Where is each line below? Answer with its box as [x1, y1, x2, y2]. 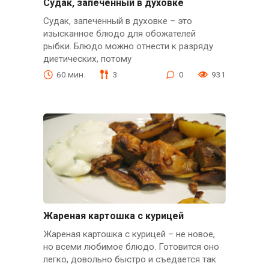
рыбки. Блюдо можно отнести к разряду [43, 40, 213, 52]
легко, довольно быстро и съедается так [43, 254, 216, 265]
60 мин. [56, 69, 85, 79]
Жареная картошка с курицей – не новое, [43, 229, 215, 240]
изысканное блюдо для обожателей [43, 28, 196, 39]
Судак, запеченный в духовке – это [43, 15, 192, 26]
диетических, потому [43, 53, 131, 64]
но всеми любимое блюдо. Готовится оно [43, 241, 219, 253]
